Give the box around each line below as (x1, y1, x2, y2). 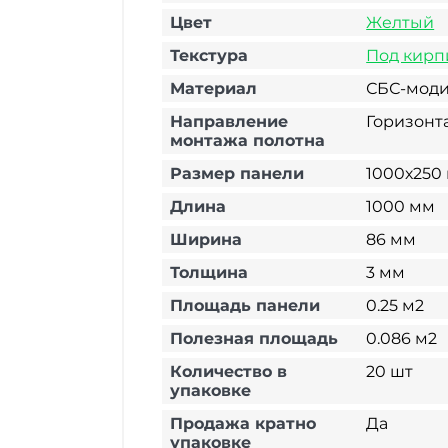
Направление (170, 112, 288, 131)
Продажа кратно (170, 414, 316, 433)
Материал (170, 79, 257, 98)
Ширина (170, 230, 242, 249)
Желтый (366, 13, 435, 32)
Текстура (170, 46, 248, 65)
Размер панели (170, 164, 304, 183)
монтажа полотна (170, 131, 325, 150)
